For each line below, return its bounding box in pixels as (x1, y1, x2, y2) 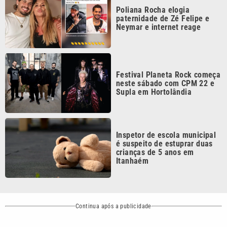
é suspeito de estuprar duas (116, 113, 213, 123)
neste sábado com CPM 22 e (116, 53, 214, 63)
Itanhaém (116, 130, 149, 140)
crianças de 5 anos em (116, 122, 194, 132)
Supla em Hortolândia (116, 61, 192, 71)
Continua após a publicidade (75, 177, 152, 184)
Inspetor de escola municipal (116, 104, 216, 115)
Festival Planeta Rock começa (116, 44, 221, 54)
